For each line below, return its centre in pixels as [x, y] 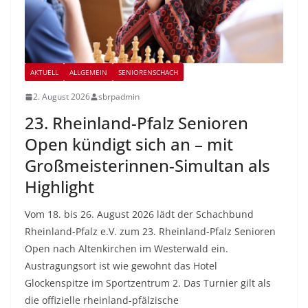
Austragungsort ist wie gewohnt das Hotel [121, 266]
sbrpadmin [119, 97]
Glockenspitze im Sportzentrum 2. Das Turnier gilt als [148, 283]
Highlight [59, 187]
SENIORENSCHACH [148, 73]
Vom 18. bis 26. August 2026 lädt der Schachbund [139, 214]
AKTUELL [44, 73]
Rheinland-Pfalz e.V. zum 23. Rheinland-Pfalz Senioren [150, 232]
